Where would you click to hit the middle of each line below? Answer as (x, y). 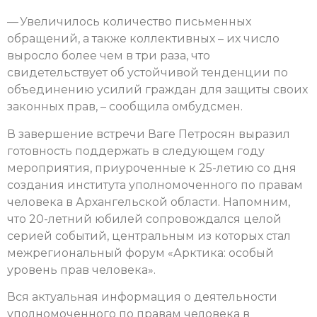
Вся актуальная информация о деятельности (142, 297)
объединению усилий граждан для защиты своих (157, 90)
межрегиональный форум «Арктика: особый (140, 253)
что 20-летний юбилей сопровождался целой (144, 219)
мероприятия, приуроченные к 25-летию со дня (152, 168)
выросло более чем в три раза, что (109, 56)
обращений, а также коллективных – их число (143, 39)
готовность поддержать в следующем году (136, 151)
